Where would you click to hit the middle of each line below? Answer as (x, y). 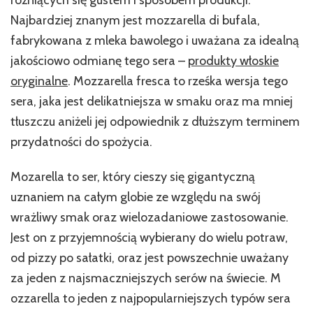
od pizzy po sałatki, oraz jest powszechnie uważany (150, 257)
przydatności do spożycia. (81, 141)
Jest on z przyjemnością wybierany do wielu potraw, (149, 237)
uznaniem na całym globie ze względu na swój (136, 197)
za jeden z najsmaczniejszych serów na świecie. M (146, 278)
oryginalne (39, 81)
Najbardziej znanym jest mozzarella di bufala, (135, 20)
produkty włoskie (233, 60)
